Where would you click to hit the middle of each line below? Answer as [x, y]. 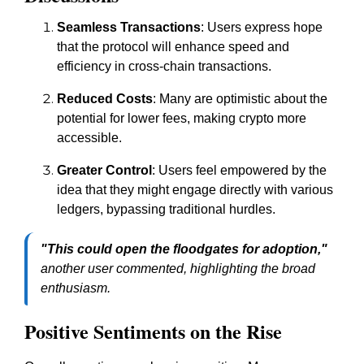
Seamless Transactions [129, 27]
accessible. [89, 138]
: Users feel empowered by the [239, 170]
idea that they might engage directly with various [195, 190]
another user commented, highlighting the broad [178, 269]
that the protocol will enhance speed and [173, 47]
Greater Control [104, 170]
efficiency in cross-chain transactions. [164, 66]
